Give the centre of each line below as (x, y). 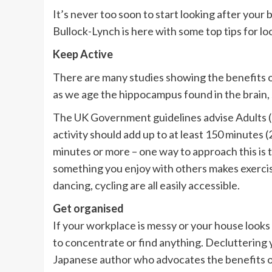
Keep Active (83, 54)
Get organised (88, 209)
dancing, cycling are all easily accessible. (146, 185)
